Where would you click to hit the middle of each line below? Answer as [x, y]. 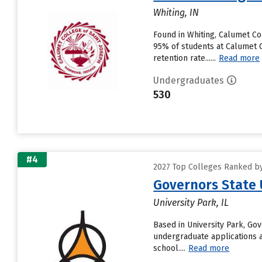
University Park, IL [191, 203]
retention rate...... [185, 58]
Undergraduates [189, 80]
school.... [170, 248]
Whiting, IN [176, 13]
